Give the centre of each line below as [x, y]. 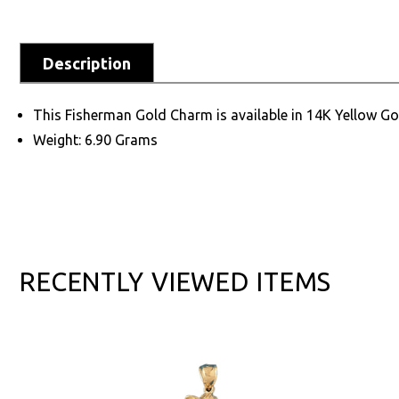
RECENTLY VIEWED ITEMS [176, 281]
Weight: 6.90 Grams [95, 139]
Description [87, 63]
